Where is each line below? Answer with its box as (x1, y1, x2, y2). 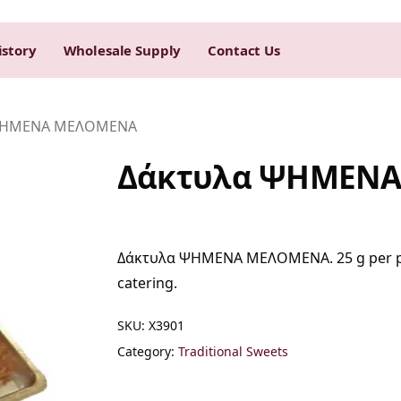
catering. (116, 273, 177, 293)
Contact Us (208, 40, 280, 59)
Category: (116, 343, 178, 360)
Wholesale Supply (63, 40, 182, 59)
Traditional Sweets (177, 343, 288, 360)
